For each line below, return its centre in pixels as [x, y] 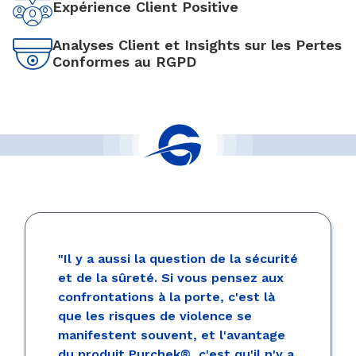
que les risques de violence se [155, 315]
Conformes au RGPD [124, 62]
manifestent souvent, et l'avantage [172, 335]
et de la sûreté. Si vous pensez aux [171, 277]
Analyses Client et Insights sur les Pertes [197, 45]
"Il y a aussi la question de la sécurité [178, 258]
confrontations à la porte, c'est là [166, 296]
